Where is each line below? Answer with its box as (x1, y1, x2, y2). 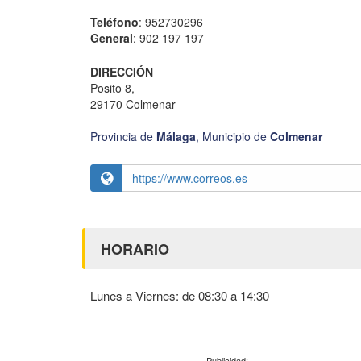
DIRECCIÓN (90, 64, 153, 81)
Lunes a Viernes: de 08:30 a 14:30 (90, 286, 269, 304)
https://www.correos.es (132, 169, 247, 186)
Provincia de (90, 127, 156, 144)
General (90, 30, 133, 47)
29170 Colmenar (90, 95, 176, 112)
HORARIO (101, 238, 169, 259)
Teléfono (90, 14, 139, 31)
